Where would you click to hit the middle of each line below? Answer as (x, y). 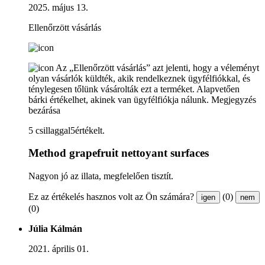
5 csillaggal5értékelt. (67, 130)
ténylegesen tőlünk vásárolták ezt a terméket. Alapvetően (134, 89)
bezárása (44, 110)
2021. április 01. (59, 248)
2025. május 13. (58, 7)
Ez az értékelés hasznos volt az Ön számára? (111, 196)
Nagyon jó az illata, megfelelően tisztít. (101, 176)
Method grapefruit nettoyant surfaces (119, 153)
